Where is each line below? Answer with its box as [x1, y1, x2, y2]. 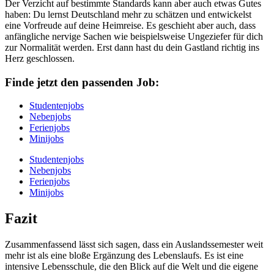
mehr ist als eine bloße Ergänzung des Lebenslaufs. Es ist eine [5, 250, 243, 261]
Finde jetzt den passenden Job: [5, 75, 159, 89]
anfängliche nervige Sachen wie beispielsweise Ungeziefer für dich [5, 31, 263, 42]
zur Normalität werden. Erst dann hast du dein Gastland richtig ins [5, 42, 259, 53]
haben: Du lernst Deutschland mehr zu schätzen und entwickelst [5, 9, 251, 20]
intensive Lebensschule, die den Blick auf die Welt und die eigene [5, 261, 258, 272]
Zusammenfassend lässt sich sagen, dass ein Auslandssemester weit [5, 239, 263, 250]
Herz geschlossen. [5, 53, 75, 64]
